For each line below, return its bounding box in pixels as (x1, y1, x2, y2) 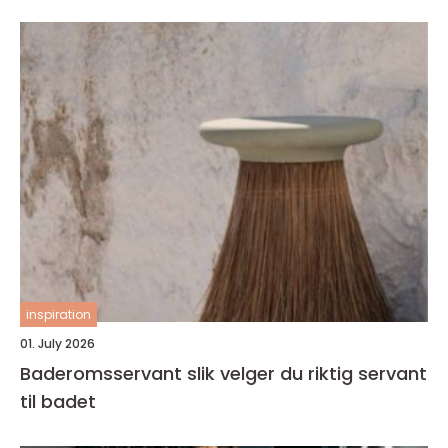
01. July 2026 (20, 334, 95, 352)
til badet (20, 388, 96, 414)
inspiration (26, 305, 91, 323)
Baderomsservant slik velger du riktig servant (20, 360, 187, 386)
